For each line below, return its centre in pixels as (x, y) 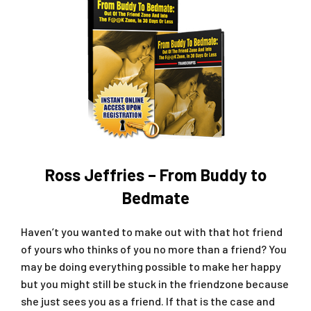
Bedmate (155, 198)
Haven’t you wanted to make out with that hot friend (152, 232)
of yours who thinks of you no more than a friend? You (154, 249)
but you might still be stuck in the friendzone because (155, 284)
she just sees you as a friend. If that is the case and (148, 301)
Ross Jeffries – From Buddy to (155, 175)
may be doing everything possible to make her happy (151, 267)
